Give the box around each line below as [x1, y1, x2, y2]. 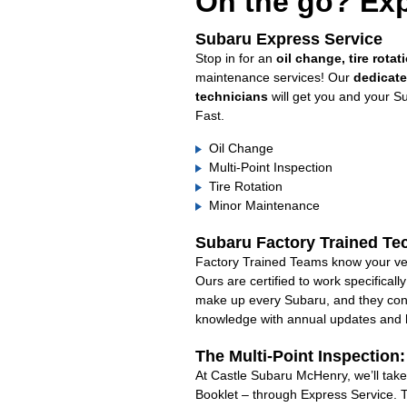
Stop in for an [194, 51, 276, 65]
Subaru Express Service [194, 30, 382, 48]
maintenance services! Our [194, 70, 353, 84]
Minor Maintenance [208, 198, 320, 213]
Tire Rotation [208, 179, 283, 194]
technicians [194, 89, 268, 104]
